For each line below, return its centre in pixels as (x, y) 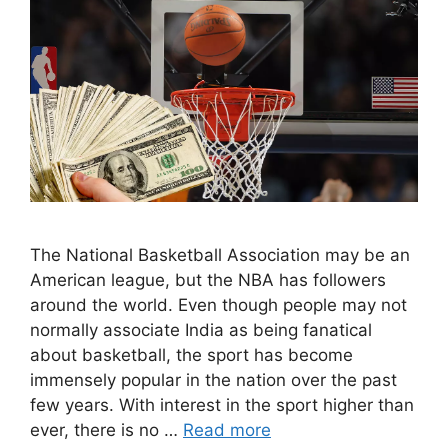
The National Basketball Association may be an (220, 254)
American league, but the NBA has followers (208, 279)
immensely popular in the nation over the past (213, 379)
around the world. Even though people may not (218, 304)
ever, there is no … (106, 429)
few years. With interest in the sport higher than (222, 404)
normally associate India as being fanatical (201, 329)
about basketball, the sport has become (191, 354)
